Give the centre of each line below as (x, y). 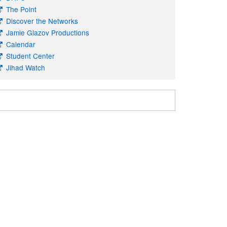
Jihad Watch (26, 67)
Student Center (31, 55)
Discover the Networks (42, 21)
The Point (22, 9)
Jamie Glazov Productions (48, 32)
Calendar (21, 44)
